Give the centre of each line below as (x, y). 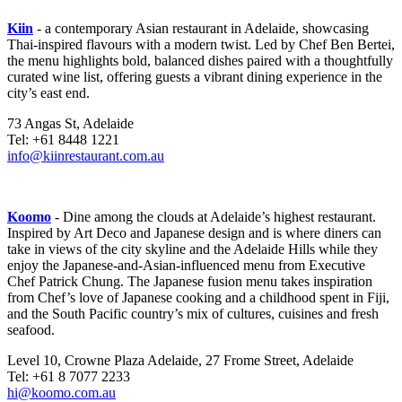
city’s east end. (48, 93)
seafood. (31, 330)
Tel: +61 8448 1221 (63, 140)
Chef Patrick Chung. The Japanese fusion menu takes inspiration (190, 282)
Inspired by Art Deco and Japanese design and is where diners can (194, 233)
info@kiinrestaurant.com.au (86, 156)
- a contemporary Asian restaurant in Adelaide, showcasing (201, 29)
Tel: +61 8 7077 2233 (69, 377)
